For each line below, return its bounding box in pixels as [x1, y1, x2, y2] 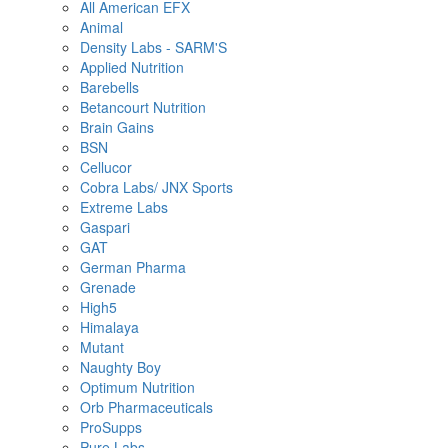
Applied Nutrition [80, 56, 184, 77]
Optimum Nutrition [80, 376, 195, 397]
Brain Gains [80, 116, 154, 137]
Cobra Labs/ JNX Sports [80, 176, 233, 197]
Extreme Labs [80, 196, 168, 217]
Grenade [80, 276, 136, 297]
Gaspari [80, 216, 130, 237]
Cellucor [80, 156, 132, 177]
